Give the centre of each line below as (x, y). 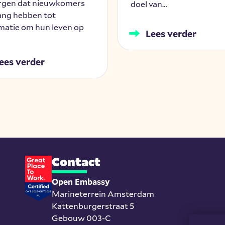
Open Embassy (81, 181)
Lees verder (171, 33)
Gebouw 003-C (82, 217)
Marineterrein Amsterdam (103, 193)
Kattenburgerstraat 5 (93, 205)
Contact (76, 161)
